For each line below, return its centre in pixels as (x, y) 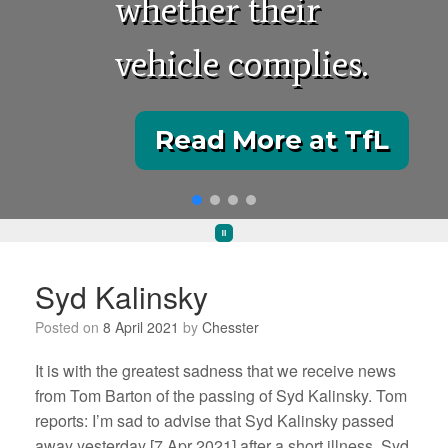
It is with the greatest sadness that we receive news (215, 371)
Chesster (230, 327)
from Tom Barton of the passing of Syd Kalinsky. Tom (221, 396)
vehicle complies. (241, 64)
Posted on (73, 327)
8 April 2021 (141, 327)
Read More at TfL (272, 140)
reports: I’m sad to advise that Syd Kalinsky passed (214, 421)
